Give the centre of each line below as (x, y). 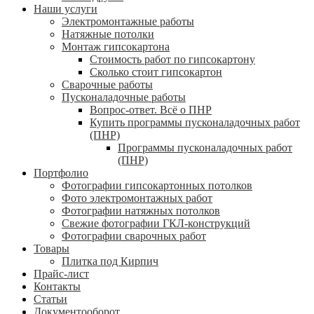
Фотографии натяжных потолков (141, 211)
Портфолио (61, 173)
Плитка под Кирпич (110, 261)
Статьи (50, 299)
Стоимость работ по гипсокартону (172, 60)
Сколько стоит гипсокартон (156, 72)
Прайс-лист (61, 274)
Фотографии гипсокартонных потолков (157, 186)
